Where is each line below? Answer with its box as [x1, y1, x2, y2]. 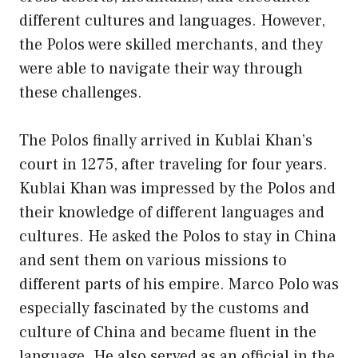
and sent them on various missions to [19, 249, 287, 271]
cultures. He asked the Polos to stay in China [19, 225, 336, 247]
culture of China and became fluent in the [19, 321, 316, 343]
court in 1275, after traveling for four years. [19, 153, 328, 175]
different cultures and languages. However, [19, 10, 325, 31]
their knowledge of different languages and [19, 201, 324, 223]
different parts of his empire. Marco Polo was [19, 273, 339, 295]
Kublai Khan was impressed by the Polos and [19, 177, 336, 199]
